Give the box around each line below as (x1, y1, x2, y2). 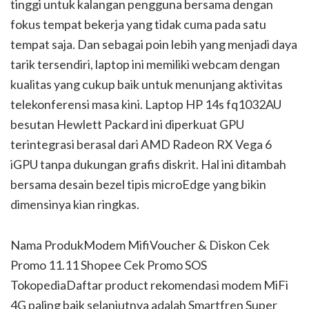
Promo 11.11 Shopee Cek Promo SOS (10, 257, 207, 273)
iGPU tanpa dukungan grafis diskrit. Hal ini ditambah (10, 157, 286, 172)
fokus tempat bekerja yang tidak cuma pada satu (10, 17, 266, 32)
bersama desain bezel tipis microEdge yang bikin (10, 177, 266, 192)
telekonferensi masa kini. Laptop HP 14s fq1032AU (10, 97, 281, 112)
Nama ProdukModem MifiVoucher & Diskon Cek (10, 237, 270, 253)
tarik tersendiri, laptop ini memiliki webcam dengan (10, 57, 280, 72)
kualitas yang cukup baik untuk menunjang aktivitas (10, 77, 283, 92)
